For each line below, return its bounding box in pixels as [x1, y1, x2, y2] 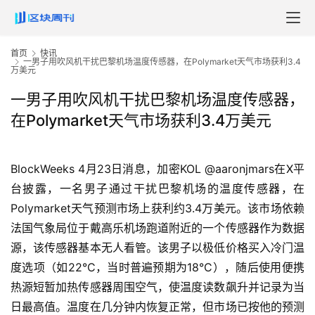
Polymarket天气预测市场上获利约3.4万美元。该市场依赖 [11, 201, 304, 216]
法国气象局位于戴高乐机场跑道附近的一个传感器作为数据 [11, 221, 304, 236]
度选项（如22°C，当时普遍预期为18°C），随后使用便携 [11, 260, 304, 275]
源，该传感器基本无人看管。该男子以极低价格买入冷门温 [11, 240, 304, 255]
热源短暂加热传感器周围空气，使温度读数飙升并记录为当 [11, 280, 304, 295]
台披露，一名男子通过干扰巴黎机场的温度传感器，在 [11, 181, 304, 196]
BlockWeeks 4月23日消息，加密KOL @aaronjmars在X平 [11, 162, 304, 176]
